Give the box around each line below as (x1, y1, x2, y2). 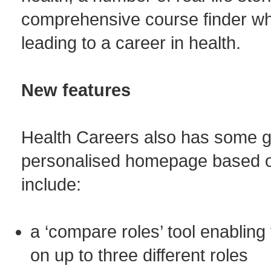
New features (21, 80, 131, 100)
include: (21, 174, 81, 194)
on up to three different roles (30, 245, 253, 265)
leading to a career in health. (21, 33, 241, 53)
